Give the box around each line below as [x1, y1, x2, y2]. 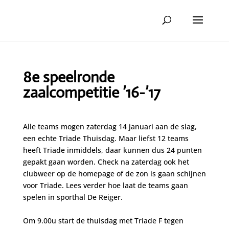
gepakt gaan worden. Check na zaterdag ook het [22, 157, 189, 167]
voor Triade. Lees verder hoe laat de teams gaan [22, 180, 188, 190]
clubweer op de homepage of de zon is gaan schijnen [22, 169, 206, 178]
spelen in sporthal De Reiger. [22, 192, 123, 202]
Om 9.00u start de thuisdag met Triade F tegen [22, 216, 184, 225]
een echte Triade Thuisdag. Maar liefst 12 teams [22, 133, 189, 143]
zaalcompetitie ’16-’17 [22, 83, 160, 102]
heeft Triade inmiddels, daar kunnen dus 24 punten [22, 145, 202, 155]
